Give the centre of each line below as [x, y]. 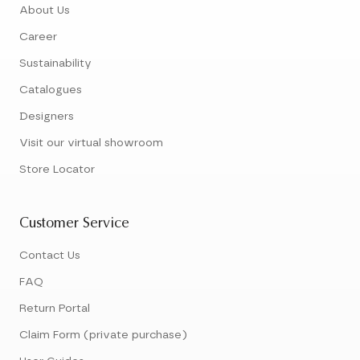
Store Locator [57, 170]
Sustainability [55, 64]
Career [38, 37]
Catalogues [51, 90]
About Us [45, 11]
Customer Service [74, 225]
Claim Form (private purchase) [103, 335]
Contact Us [50, 256]
